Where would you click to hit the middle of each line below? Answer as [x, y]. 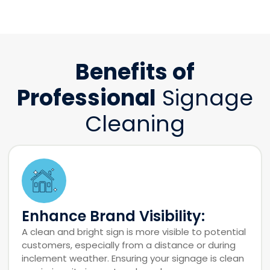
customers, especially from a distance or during [129, 245]
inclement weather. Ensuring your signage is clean [133, 258]
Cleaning [135, 124]
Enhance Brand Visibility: [114, 216]
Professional [86, 98]
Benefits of [135, 72]
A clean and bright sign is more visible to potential [134, 231]
